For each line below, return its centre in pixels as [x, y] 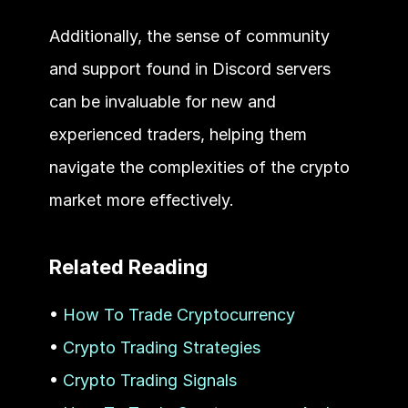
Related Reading [128, 266]
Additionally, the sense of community [189, 36]
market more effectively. [141, 199]
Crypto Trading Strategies [161, 347]
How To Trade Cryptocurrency [178, 314]
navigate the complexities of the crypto [199, 167]
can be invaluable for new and [162, 101]
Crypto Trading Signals [149, 380]
